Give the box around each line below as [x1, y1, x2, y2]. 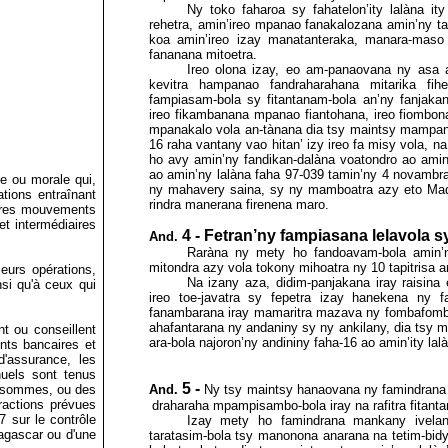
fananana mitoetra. [148, 47, 257, 62]
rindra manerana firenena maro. [148, 197, 329, 212]
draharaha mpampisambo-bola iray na [151, 398, 369, 413]
